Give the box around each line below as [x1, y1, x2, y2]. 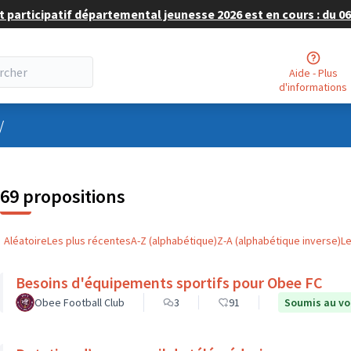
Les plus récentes [47, 233, 131, 248]
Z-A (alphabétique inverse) [217, 233, 341, 248]
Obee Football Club [34, 295, 125, 309]
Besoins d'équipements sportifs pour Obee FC [16, 273, 323, 292]
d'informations [279, 79, 348, 94]
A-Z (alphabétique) [131, 233, 217, 248]
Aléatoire [4, 233, 47, 248]
